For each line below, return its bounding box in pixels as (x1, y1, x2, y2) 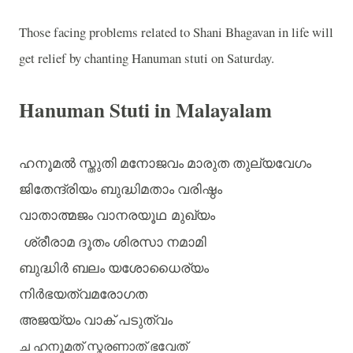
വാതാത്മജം (19, 206, 93, 225)
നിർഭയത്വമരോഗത (19, 284, 147, 303)
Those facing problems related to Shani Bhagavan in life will (19, 23, 333, 41)
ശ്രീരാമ (24, 232, 75, 251)
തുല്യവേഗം (232, 154, 311, 173)
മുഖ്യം (171, 208, 218, 224)
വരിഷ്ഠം (177, 180, 222, 199)
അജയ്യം (19, 310, 80, 329)
